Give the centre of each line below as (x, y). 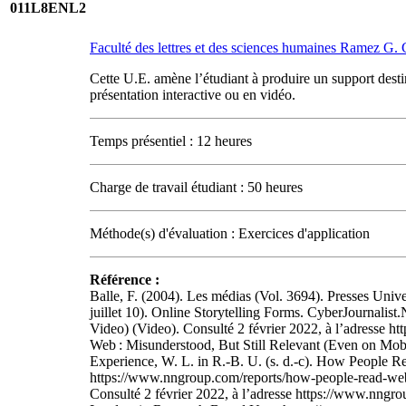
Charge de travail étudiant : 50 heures (196, 187)
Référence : (125, 280)
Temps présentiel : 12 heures (171, 141)
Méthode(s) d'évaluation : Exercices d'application (230, 233)
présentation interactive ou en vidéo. (193, 95)
